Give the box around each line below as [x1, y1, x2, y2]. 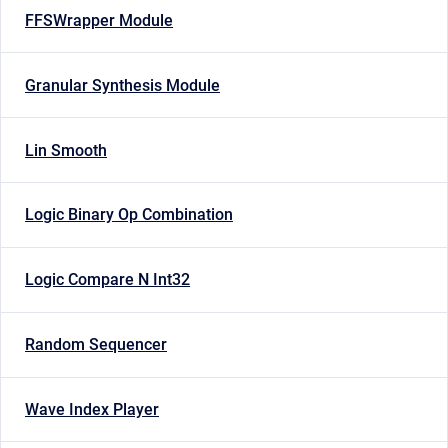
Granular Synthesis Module [25, 75, 220, 95]
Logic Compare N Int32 [25, 270, 190, 290]
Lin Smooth [25, 140, 107, 160]
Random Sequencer [25, 335, 167, 355]
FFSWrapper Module [25, 11, 173, 31]
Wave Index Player [25, 399, 159, 419]
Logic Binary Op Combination [25, 205, 233, 225]
